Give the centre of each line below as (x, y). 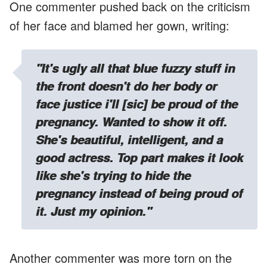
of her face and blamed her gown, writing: (119, 26)
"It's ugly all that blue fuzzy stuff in (135, 68)
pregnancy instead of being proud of (139, 193)
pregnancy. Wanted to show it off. (131, 122)
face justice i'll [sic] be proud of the (137, 104)
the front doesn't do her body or (126, 86)
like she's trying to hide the (113, 176)
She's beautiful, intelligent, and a (129, 140)
